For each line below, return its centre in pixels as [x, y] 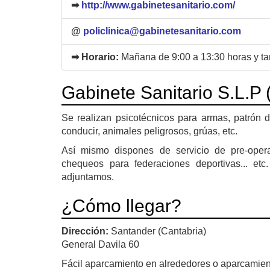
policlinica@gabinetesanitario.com [162, 31]
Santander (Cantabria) [159, 231]
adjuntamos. [88, 177]
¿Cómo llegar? [121, 206]
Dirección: [86, 231]
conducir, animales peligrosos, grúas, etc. [149, 131]
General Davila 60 [100, 244]
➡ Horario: [96, 57]
